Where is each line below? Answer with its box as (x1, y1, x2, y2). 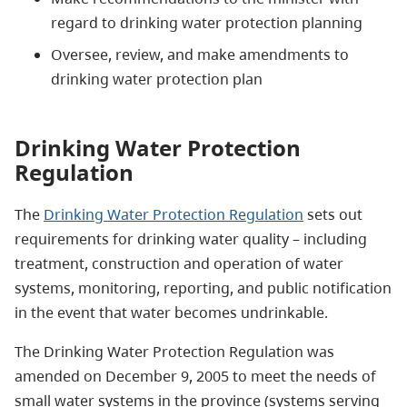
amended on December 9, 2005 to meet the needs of (15, 365, 376, 386)
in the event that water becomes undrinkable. (15, 302, 328, 323)
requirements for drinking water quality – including (15, 228, 367, 249)
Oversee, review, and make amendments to (51, 44, 349, 65)
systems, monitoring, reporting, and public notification (15, 277, 392, 298)
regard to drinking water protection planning (51, 12, 362, 33)
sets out (303, 203, 362, 224)
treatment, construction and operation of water (15, 253, 343, 273)
